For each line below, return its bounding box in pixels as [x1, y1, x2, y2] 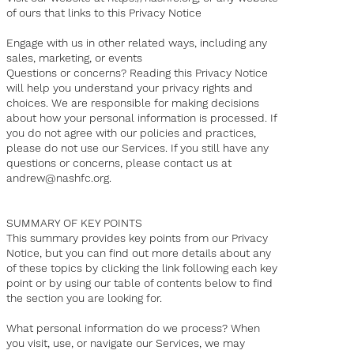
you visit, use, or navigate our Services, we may [6, 337, 246, 350]
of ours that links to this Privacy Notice [6, 6, 202, 20]
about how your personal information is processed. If [6, 111, 277, 125]
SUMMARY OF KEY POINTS [6, 217, 143, 230]
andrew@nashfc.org [6, 171, 110, 185]
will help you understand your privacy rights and [6, 81, 254, 95]
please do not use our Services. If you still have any [6, 141, 269, 155]
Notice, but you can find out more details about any [6, 247, 272, 260]
